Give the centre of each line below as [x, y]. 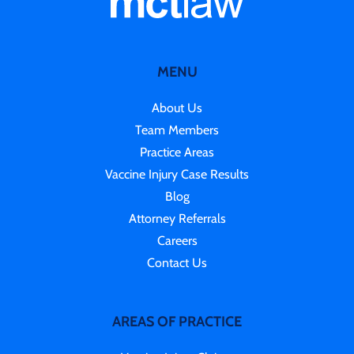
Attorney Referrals [177, 218]
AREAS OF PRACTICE [177, 322]
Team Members [177, 130]
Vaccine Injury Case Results [177, 174]
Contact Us [177, 263]
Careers [177, 241]
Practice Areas [177, 152]
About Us [177, 108]
